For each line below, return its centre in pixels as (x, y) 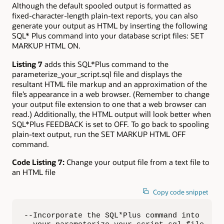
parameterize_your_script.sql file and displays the (97, 74)
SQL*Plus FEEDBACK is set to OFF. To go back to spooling (110, 124)
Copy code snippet (181, 192)
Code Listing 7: (38, 162)
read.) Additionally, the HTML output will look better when (111, 114)
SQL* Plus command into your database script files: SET (108, 36)
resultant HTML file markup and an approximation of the (109, 84)
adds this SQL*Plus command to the (105, 64)
